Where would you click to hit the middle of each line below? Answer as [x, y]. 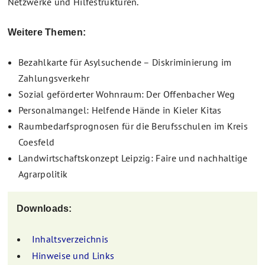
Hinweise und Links [73, 255]
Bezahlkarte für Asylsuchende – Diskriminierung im [125, 62]
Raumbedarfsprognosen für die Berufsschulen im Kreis [133, 126]
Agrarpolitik [43, 174]
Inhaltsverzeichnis [70, 239]
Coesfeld [36, 142]
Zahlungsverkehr [54, 78]
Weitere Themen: [47, 32]
